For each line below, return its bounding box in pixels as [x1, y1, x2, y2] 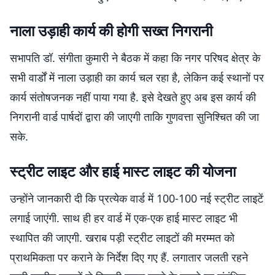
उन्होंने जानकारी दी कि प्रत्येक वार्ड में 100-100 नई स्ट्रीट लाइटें [10, 191, 263, 206]
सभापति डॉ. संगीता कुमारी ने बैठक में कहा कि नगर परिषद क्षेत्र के [10, 50, 260, 65]
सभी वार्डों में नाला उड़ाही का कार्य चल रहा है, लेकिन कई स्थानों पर [10, 70, 264, 85]
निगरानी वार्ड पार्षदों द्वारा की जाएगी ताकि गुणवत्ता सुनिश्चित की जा [10, 109, 259, 124]
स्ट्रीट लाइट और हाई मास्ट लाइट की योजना [10, 161, 236, 181]
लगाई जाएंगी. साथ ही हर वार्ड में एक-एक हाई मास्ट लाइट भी [10, 211, 238, 225]
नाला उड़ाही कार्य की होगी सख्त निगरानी [10, 20, 212, 41]
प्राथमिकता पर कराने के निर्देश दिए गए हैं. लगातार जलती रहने [10, 250, 248, 265]
